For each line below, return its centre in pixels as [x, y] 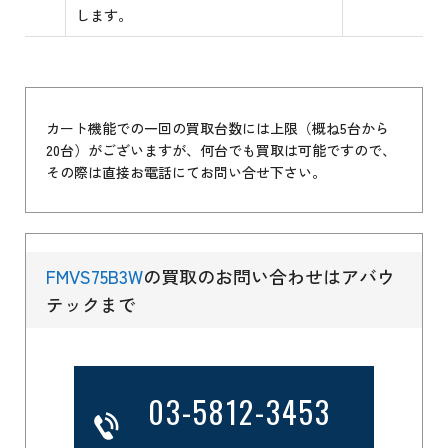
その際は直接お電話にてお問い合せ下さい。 [186, 172]
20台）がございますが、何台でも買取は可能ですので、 [221, 150]
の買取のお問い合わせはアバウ [269, 276]
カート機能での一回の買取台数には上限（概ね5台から [218, 128]
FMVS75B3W [95, 276]
